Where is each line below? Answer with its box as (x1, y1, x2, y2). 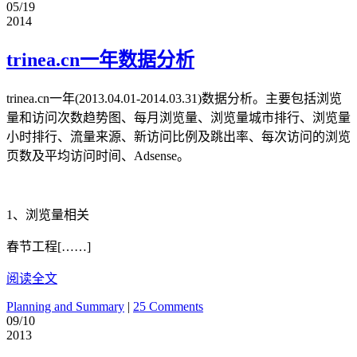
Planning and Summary (6, 300, 124, 314)
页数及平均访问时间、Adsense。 (6, 149, 190, 163)
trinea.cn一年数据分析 (6, 49, 194, 71)
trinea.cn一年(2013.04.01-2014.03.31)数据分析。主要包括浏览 (6, 92, 342, 106)
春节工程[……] (6, 240, 91, 254)
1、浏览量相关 (6, 208, 89, 222)
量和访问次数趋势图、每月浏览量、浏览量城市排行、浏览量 (6, 111, 351, 125)
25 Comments (133, 300, 203, 314)
